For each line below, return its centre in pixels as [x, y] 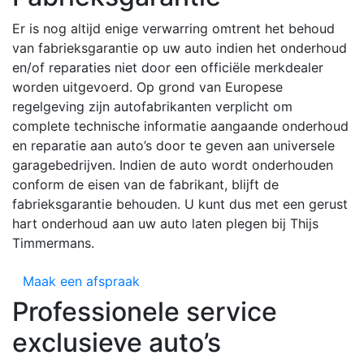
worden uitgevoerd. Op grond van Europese [147, 87]
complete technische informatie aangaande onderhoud [180, 126]
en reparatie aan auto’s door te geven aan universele [173, 145]
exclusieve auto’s [117, 342]
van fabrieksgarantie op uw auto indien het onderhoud [180, 48]
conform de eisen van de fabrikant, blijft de [145, 184]
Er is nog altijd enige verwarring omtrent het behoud [173, 28]
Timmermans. [53, 243]
